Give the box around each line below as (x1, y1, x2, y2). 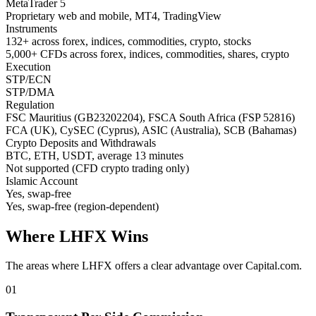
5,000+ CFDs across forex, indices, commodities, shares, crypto (6, 47, 289, 60)
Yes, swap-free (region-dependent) (6, 200, 159, 212)
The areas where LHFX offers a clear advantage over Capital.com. (6, 260, 302, 272)
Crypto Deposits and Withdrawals (6, 136, 156, 149)
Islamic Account (6, 174, 78, 187)
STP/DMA (6, 85, 55, 98)
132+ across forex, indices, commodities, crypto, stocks (6, 35, 251, 47)
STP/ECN (6, 73, 51, 85)
